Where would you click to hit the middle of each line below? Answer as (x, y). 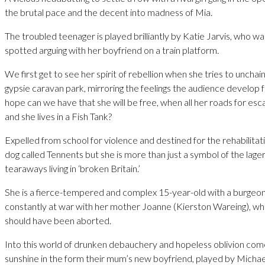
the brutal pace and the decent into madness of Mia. (109, 12)
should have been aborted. (58, 220)
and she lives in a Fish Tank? (58, 116)
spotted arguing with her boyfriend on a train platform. (112, 50)
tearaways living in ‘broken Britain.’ (72, 168)
